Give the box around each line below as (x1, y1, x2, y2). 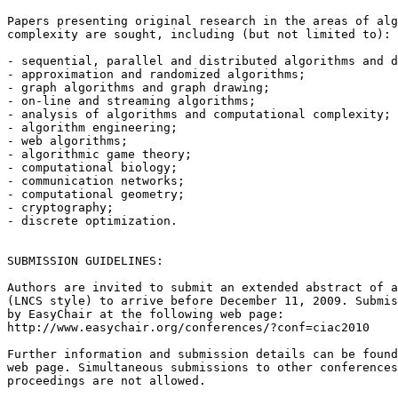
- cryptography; (7, 200, 114, 214)
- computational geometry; (7, 187, 185, 201)
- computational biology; (7, 160, 178, 174)
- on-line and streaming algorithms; (7, 93, 256, 107)
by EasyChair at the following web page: (7, 306, 284, 321)
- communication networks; (7, 173, 185, 187)
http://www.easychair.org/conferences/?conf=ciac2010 (7, 320, 370, 334)
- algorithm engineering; (7, 120, 178, 134)
